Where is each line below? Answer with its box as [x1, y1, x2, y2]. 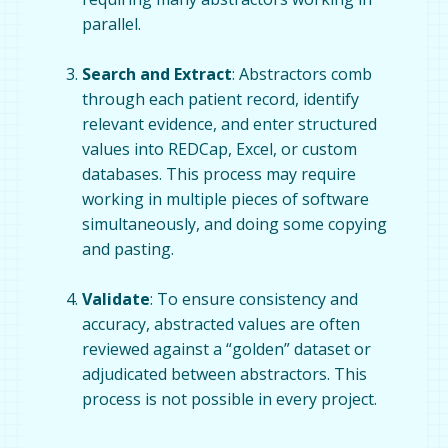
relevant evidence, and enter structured [82, 112, 378, 135]
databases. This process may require [82, 162, 357, 185]
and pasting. [82, 237, 175, 260]
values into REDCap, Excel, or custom [82, 137, 358, 160]
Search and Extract [82, 62, 233, 85]
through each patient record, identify [82, 87, 360, 110]
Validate [82, 287, 151, 310]
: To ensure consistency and [150, 287, 359, 310]
